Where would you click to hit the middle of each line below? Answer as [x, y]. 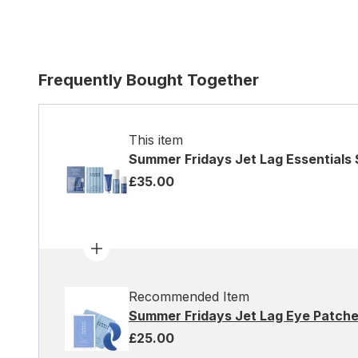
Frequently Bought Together [149, 80]
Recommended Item [189, 296]
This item [156, 140]
